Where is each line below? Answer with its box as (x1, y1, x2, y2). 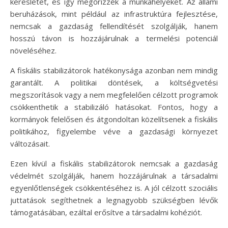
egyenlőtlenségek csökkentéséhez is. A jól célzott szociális (10, 182, 218, 193)
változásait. (10, 138, 50, 149)
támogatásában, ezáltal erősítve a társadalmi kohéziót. (10, 207, 202, 217)
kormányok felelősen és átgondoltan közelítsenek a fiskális (10, 113, 218, 124)
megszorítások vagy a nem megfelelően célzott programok (10, 89, 218, 100)
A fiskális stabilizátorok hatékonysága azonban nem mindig (10, 65, 218, 75)
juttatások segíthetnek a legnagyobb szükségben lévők (10, 194, 218, 205)
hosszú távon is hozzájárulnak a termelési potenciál (10, 33, 218, 43)
